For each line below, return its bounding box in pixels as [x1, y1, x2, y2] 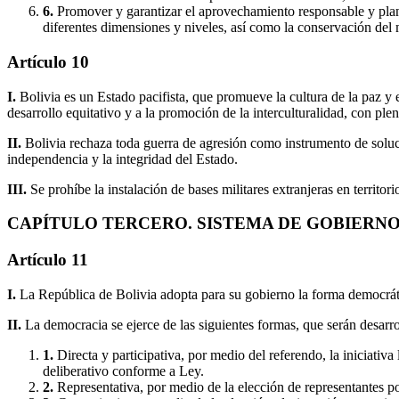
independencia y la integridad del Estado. [7, 151, 238, 167]
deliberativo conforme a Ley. [43, 362, 204, 379]
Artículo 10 [7, 53, 89, 71]
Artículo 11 [7, 250, 88, 270]
